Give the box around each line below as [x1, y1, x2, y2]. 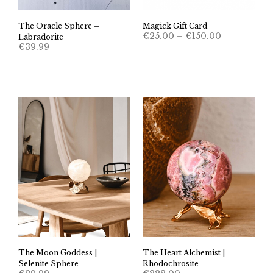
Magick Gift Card [143, 21, 207, 31]
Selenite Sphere [18, 259, 79, 269]
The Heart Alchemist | [143, 248, 225, 258]
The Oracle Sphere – [18, 21, 99, 31]
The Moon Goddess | [18, 248, 97, 258]
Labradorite [18, 32, 63, 42]
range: [221, 38, 249, 49]
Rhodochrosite [143, 259, 199, 269]
